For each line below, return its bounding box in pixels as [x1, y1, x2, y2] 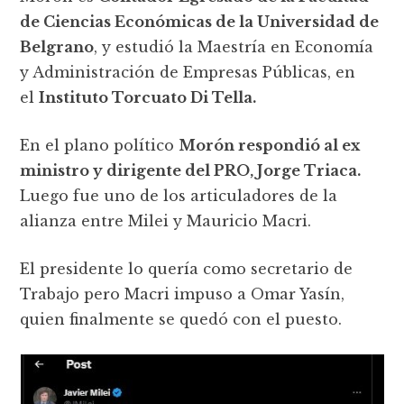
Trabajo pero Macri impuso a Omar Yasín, [20, 285, 345, 304]
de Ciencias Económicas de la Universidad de [20, 13, 380, 32]
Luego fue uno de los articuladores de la [20, 187, 338, 206]
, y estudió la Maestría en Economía [94, 38, 374, 57]
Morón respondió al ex [179, 136, 361, 155]
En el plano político [20, 136, 179, 155]
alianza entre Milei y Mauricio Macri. [20, 212, 312, 231]
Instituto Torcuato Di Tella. [39, 88, 257, 107]
